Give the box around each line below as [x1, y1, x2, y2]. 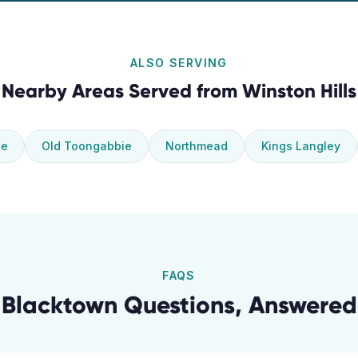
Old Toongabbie [41, 139, 132, 153]
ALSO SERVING [130, 56, 228, 70]
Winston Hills [242, 79, 356, 102]
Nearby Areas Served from [2, 79, 242, 102]
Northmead [165, 139, 228, 153]
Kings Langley [261, 139, 340, 153]
